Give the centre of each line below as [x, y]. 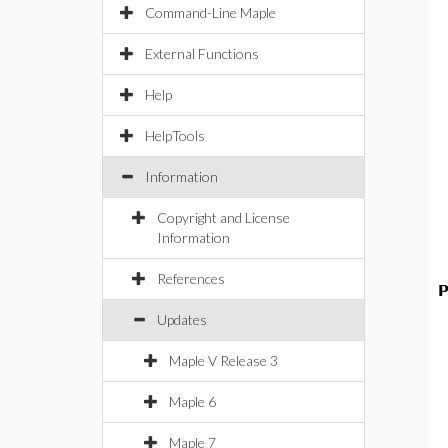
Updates [182, 319]
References [191, 278]
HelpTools [175, 135]
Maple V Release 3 [223, 360]
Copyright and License [223, 217]
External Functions [202, 53]
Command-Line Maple [210, 12]
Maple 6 [192, 401]
